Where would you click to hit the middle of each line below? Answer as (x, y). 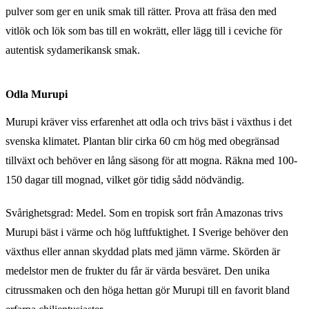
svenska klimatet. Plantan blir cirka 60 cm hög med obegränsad (142, 141)
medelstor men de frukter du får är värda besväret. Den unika (138, 270)
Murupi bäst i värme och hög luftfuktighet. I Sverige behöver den (147, 232)
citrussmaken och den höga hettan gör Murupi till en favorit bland (148, 290)
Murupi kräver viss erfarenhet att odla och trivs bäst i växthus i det (149, 121)
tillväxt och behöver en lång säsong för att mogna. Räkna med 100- (151, 160)
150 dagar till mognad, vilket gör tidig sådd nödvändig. (125, 179)
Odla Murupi (37, 94)
